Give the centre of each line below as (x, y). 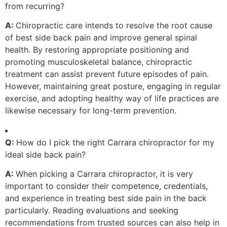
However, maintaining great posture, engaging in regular (113, 86)
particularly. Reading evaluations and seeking (92, 210)
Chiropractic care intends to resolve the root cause (114, 26)
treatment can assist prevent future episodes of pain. (107, 74)
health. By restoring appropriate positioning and (97, 50)
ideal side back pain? (45, 154)
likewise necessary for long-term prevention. (91, 111)
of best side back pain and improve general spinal (101, 38)
